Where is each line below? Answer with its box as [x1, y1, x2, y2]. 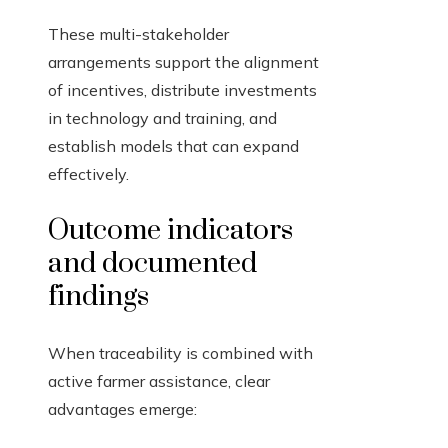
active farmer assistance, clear [48, 371, 270, 392]
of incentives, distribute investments [48, 80, 317, 101]
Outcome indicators [48, 213, 293, 249]
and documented [48, 246, 257, 282]
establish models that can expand [48, 136, 299, 157]
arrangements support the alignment [48, 52, 319, 73]
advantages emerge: [48, 399, 197, 420]
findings [48, 279, 149, 315]
